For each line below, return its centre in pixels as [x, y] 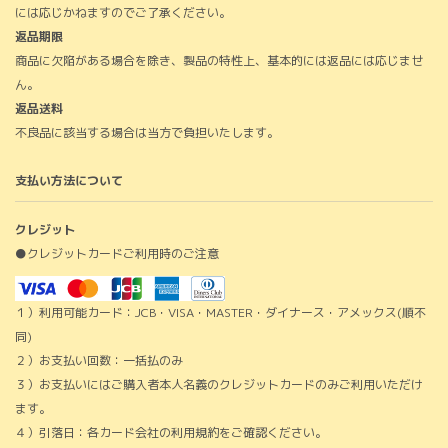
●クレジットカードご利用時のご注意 [117, 253]
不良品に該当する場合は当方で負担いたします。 [147, 132]
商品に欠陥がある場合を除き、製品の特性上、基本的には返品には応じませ [219, 60]
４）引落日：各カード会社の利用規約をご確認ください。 [171, 433]
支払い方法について [69, 180]
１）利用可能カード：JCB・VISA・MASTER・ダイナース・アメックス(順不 [220, 313]
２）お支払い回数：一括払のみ [99, 361]
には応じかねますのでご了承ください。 [123, 12]
